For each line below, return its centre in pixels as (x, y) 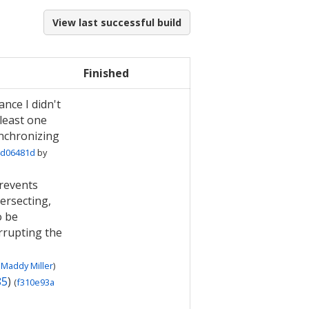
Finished (107, 73)
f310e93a (35, 282)
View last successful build (117, 22)
